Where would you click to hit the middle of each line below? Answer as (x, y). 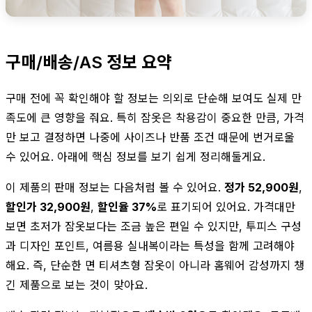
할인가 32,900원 (48, 206)
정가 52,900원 (262, 187)
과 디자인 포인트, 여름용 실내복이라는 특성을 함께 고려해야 (150, 245)
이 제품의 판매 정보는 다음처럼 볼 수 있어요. (115, 187)
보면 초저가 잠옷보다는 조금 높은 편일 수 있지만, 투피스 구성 (154, 226)
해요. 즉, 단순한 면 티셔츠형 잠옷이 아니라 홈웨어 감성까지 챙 (155, 265)
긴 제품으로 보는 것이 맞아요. (77, 284)
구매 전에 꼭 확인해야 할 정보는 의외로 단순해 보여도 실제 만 (154, 98)
